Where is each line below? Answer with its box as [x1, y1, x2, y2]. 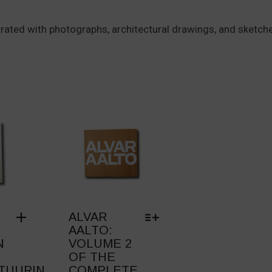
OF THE [68, 250, 115, 264]
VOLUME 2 [68, 237, 132, 251]
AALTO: [68, 223, 112, 237]
